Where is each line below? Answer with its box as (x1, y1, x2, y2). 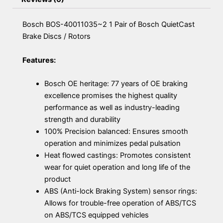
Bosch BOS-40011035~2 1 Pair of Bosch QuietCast (22, 20, 195, 29)
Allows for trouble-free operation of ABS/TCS (44, 199, 196, 208)
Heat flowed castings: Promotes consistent (44, 151, 191, 160)
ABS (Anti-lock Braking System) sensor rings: (44, 187, 197, 196)
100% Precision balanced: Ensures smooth (44, 127, 188, 136)
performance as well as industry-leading (44, 103, 180, 112)
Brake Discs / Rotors (22, 32, 91, 41)
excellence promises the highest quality (44, 91, 177, 101)
